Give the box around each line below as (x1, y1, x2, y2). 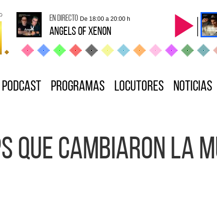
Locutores (114, 79, 164, 94)
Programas (51, 79, 105, 94)
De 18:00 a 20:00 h (80, 15, 130, 22)
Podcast (2, 79, 41, 94)
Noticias (173, 79, 212, 94)
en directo (49, 14, 78, 23)
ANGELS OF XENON (49, 26, 111, 38)
